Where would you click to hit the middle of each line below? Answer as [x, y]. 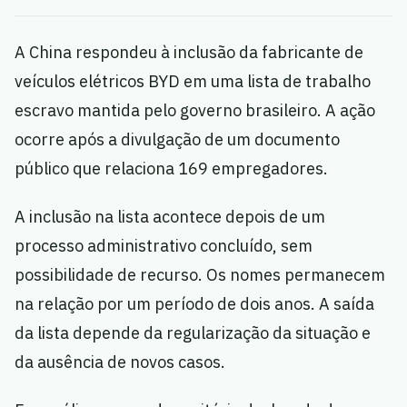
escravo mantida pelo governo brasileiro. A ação [195, 110]
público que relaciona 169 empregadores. [171, 169]
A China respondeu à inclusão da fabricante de [189, 52]
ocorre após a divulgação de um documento [177, 139]
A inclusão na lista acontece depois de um [170, 217]
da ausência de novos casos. [120, 362]
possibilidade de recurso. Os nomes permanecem [200, 275]
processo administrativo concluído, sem [164, 246]
